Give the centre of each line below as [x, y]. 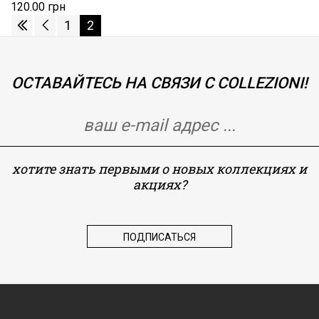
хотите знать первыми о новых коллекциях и [159, 168]
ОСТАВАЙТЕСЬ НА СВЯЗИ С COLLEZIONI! [159, 83]
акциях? [159, 184]
